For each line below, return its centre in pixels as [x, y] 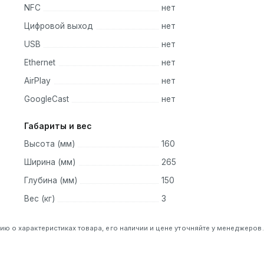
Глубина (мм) [51, 181]
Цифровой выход [59, 26]
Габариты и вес [58, 126]
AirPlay [37, 80]
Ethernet [40, 62]
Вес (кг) [39, 199]
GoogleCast [47, 99]
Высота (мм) [49, 144]
